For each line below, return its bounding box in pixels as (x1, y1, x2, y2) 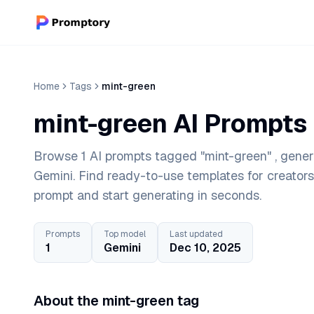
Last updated (170, 228, 223, 240)
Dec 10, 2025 (170, 240, 241, 255)
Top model (104, 228, 146, 240)
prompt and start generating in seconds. (34, 187, 261, 203)
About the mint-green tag (34, 292, 199, 310)
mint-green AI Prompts (34, 107, 307, 140)
